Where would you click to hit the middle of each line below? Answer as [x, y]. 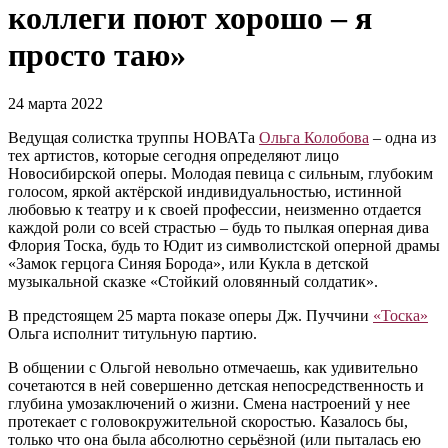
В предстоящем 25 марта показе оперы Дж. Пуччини [190, 316]
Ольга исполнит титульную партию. [132, 334]
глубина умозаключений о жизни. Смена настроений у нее [209, 404]
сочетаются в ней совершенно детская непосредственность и [216, 386]
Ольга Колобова [314, 138]
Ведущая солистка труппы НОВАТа [133, 138]
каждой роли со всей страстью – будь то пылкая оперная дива [218, 228]
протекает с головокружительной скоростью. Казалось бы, [208, 422]
